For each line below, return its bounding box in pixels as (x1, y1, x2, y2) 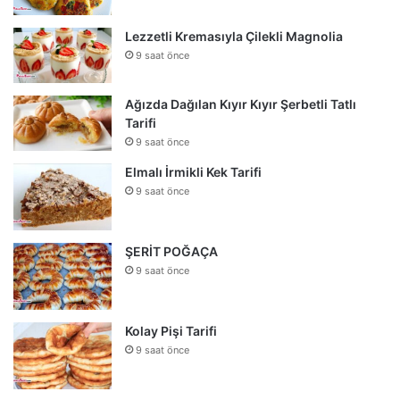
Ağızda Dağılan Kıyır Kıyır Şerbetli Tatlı (125, 96, 356, 112)
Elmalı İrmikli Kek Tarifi (125, 163, 262, 179)
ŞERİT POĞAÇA (125, 243, 218, 259)
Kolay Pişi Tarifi (125, 322, 217, 338)
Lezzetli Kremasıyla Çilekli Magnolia (125, 28, 343, 44)
